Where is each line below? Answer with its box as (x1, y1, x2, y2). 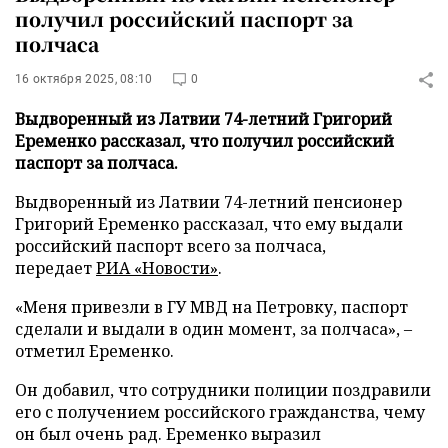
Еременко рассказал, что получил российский (15, 130, 394, 152)
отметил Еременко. (15, 340, 174, 362)
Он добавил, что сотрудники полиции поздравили (15, 379, 431, 401)
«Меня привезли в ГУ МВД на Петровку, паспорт (15, 296, 408, 318)
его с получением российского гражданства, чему (15, 401, 425, 423)
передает (15, 257, 96, 279)
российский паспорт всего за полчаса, (15, 235, 326, 257)
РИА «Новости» (96, 257, 218, 279)
